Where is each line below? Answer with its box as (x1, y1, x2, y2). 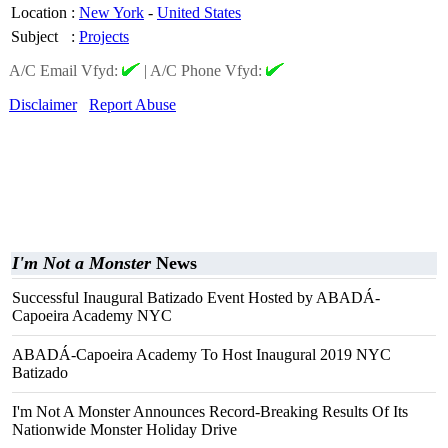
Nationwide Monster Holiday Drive (12, 421, 237, 438)
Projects (79, 28, 129, 45)
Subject (11, 28, 58, 45)
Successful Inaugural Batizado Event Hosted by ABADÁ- (12, 289, 380, 306)
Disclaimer (9, 96, 77, 113)
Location (11, 4, 67, 21)
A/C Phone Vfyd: (150, 62, 266, 79)
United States (157, 4, 241, 21)
